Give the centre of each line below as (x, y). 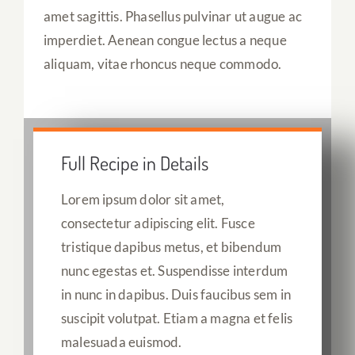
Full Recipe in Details (135, 163)
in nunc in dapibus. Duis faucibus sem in (176, 295)
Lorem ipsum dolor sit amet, (143, 200)
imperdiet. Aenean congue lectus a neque (165, 40)
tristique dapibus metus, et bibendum (172, 247)
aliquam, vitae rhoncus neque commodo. (162, 63)
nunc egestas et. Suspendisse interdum (175, 271)
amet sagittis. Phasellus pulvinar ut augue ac (172, 16)
